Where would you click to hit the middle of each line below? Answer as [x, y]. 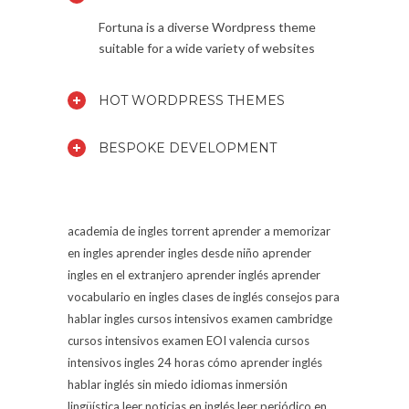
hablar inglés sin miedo [128, 384]
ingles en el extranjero [126, 274]
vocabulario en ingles [123, 296]
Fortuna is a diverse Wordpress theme [207, 26]
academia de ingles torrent [138, 231]
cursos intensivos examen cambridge [235, 318]
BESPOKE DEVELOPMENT [188, 147]
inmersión [262, 384]
